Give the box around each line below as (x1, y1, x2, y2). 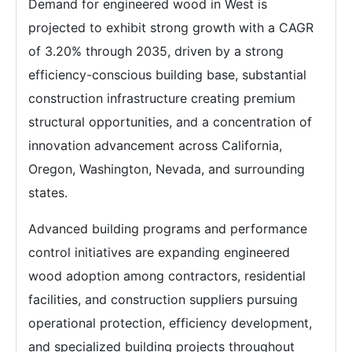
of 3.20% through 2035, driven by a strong (28, 43, 284, 60)
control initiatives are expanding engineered (28, 244, 290, 261)
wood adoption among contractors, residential (28, 268, 306, 284)
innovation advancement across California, (28, 137, 282, 154)
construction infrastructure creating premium (28, 90, 295, 107)
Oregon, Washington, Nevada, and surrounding (28, 161, 305, 178)
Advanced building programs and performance (28, 221, 307, 237)
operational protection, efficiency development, (28, 315, 312, 332)
